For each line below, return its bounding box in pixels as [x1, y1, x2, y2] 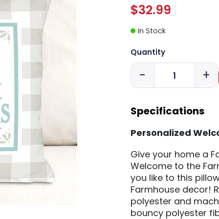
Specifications [130, 104, 204, 118]
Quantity [130, 47, 165, 58]
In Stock [137, 25, 166, 36]
